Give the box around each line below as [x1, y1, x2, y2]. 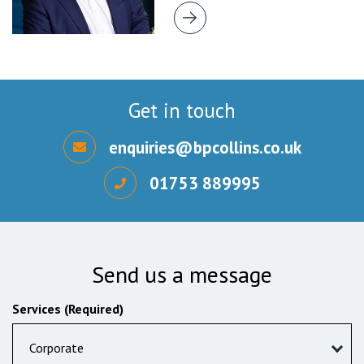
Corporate [29, 340, 84, 356]
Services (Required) [12, 301, 123, 317]
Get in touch [128, 97, 236, 123]
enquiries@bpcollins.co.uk [108, 136, 301, 158]
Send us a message [92, 259, 272, 289]
